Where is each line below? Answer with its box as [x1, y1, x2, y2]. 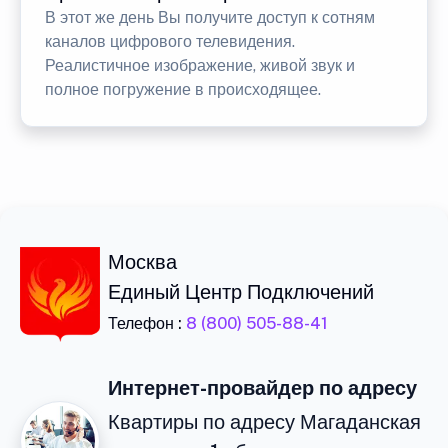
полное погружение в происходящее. [45, 80, 321, 100]
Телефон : [108, 314, 186, 334]
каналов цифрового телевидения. [45, 32, 295, 52]
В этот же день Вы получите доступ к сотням [45, 8, 375, 28]
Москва [108, 250, 177, 275]
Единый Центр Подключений [108, 280, 374, 305]
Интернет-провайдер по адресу [108, 376, 417, 401]
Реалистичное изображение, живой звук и [45, 56, 355, 76]
